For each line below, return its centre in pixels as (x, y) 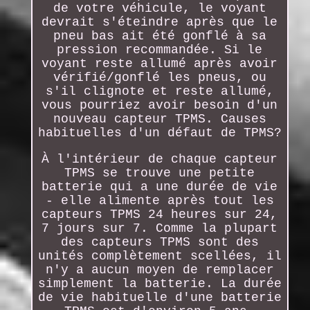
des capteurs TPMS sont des (159, 242)
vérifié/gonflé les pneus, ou (159, 77)
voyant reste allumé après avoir (160, 63)
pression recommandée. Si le (160, 49)
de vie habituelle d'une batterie (159, 297)
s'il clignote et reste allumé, (159, 91)
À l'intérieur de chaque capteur (160, 159)
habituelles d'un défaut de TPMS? (159, 133)
